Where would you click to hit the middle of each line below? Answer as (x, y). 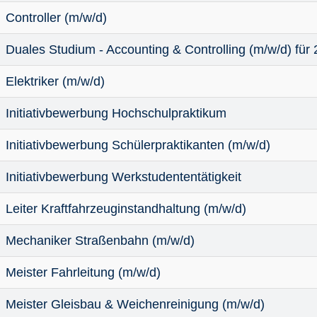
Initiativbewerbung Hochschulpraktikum (116, 113)
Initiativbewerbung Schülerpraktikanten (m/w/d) (138, 145)
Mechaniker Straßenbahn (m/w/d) (100, 241)
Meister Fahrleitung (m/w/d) (83, 272)
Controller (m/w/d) (56, 18)
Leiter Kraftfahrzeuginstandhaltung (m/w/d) (126, 209)
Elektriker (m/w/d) (55, 81)
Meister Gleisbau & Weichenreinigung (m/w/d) (135, 304)
